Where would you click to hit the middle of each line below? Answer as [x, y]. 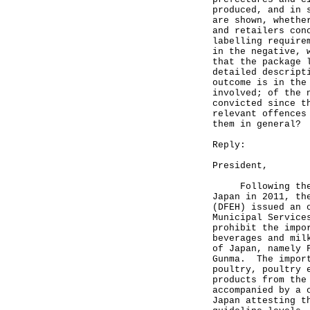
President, [240, 166]
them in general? [257, 124]
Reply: [229, 145]
